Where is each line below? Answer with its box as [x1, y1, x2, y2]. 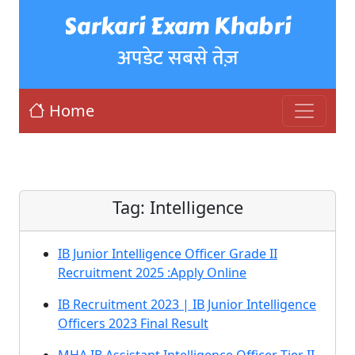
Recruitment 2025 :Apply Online [58, 264, 246, 281]
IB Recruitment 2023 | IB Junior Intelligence [58, 296, 316, 313]
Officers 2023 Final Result [58, 315, 208, 332]
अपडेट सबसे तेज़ [116, 41, 239, 74]
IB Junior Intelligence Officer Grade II [58, 245, 277, 262]
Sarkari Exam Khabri [64, 9, 291, 44]
